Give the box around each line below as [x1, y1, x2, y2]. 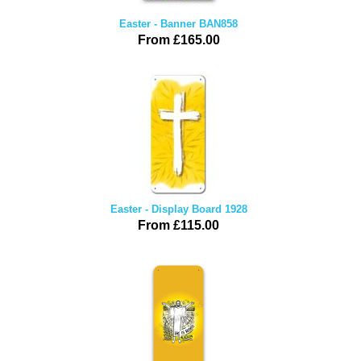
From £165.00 [137, 33, 220, 47]
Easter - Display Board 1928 [110, 203, 247, 215]
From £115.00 [138, 218, 219, 232]
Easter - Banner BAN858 [119, 18, 238, 30]
